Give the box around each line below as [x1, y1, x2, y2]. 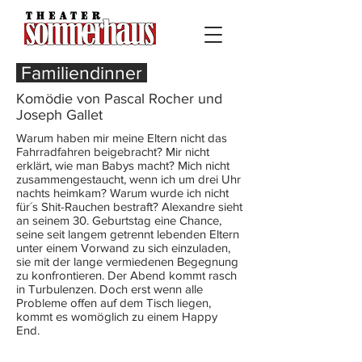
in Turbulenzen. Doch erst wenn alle [16, 282, 203, 296]
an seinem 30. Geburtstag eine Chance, [16, 213, 221, 227]
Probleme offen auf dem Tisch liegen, [16, 296, 211, 309]
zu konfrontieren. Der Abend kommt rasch [16, 268, 237, 282]
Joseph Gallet [16, 107, 103, 123]
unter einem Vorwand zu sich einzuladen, [16, 241, 230, 255]
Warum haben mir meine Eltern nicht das [16, 131, 227, 145]
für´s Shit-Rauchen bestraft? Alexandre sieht [16, 200, 242, 213]
